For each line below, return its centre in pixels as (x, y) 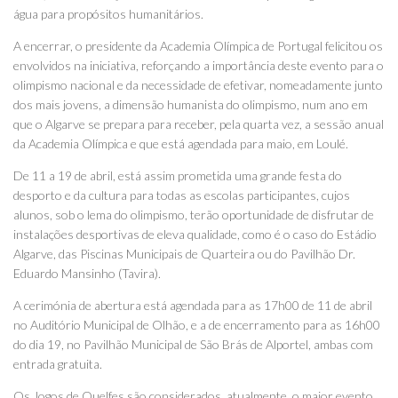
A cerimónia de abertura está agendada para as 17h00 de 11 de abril (193, 305)
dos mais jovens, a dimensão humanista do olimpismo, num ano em (191, 104)
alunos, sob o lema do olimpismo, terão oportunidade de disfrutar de (194, 214)
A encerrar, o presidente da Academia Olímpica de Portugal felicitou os (198, 45)
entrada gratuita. (58, 363)
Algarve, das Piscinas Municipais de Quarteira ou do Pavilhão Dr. (184, 253)
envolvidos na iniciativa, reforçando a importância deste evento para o (199, 65)
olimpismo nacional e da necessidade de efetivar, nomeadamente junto (198, 84)
